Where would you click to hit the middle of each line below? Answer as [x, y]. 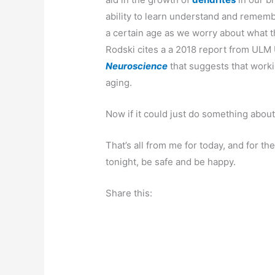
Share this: [129, 193]
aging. [119, 83]
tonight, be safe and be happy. [171, 162]
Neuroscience [137, 66]
